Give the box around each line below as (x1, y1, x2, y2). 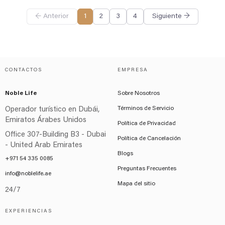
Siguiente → (152, 13, 190, 20)
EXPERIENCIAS (5, 209, 52, 214)
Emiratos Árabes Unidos (5, 117, 86, 124)
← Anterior (35, 13, 69, 20)
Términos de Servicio (118, 105, 174, 111)
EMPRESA (118, 68, 148, 73)
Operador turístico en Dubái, (5, 106, 99, 114)
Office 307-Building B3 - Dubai (5, 131, 106, 139)
